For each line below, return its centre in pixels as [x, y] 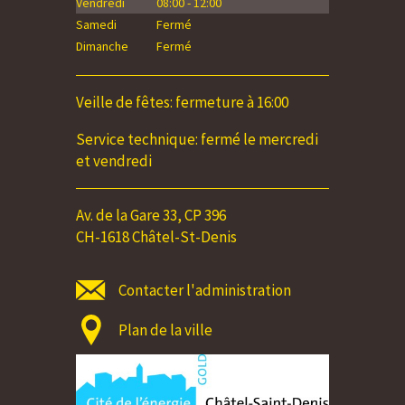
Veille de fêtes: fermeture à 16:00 [182, 103]
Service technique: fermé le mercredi [197, 140]
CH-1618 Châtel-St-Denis [156, 237]
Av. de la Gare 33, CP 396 [151, 216]
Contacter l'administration [205, 291]
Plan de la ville [165, 330]
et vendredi [114, 161]
